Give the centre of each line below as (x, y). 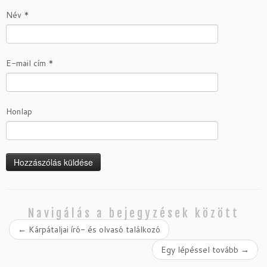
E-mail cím (27, 63)
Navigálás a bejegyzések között (133, 213)
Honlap (19, 111)
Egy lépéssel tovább (201, 249)
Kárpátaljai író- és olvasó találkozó (93, 229)
